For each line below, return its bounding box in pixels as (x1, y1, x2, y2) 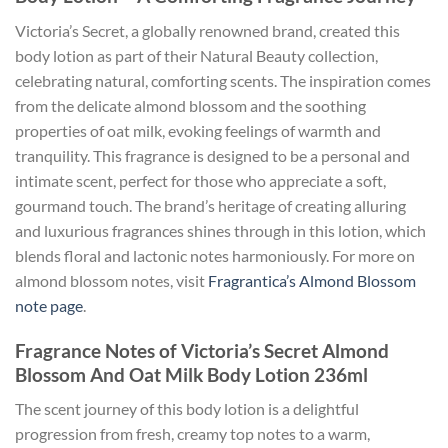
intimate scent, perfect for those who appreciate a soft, (15, 170, 386, 190)
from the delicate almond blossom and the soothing (15, 95, 366, 115)
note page (15, 295, 83, 315)
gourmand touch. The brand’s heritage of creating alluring (15, 195, 406, 215)
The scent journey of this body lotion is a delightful (15, 399, 359, 419)
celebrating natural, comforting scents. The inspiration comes (15, 70, 431, 90)
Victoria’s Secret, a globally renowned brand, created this (15, 20, 400, 40)
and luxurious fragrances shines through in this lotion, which (15, 220, 426, 240)
